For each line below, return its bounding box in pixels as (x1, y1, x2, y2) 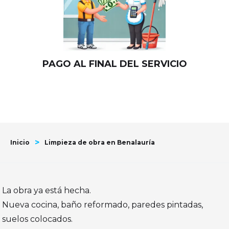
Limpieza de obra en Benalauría (44, 139, 155, 147)
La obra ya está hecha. (2, 186, 91, 196)
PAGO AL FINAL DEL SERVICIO (42, 58, 187, 70)
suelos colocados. (2, 214, 73, 224)
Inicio (10, 139, 30, 147)
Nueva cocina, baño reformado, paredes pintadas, (2, 200, 203, 210)
